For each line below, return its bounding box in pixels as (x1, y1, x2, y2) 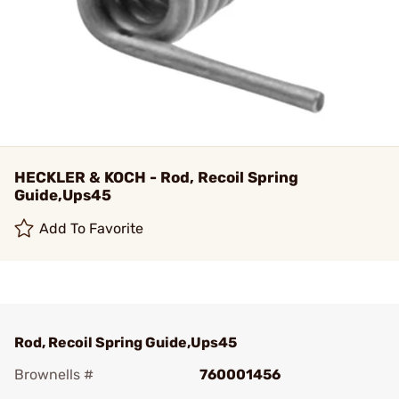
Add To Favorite (39, 220, 144, 237)
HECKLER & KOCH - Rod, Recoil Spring (14, 168, 298, 186)
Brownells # (14, 366, 94, 383)
